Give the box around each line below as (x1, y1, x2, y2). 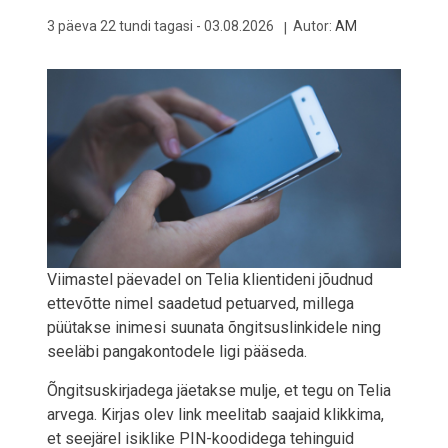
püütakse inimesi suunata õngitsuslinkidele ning (47, 318, 381, 338)
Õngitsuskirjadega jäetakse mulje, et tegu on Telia (47, 381, 391, 401)
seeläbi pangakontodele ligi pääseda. (47, 342, 307, 362)
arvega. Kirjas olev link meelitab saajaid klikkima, (47, 405, 384, 425)
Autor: (293, 18, 335, 35)
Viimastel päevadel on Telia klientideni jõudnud (47, 270, 373, 290)
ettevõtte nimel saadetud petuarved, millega (47, 294, 354, 314)
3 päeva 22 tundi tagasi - (47, 18, 204, 35)
